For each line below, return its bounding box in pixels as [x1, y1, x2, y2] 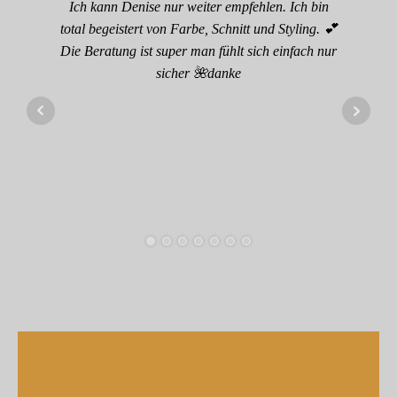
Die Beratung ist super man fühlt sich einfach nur [60, 43, 337, 59]
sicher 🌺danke [156, 66, 241, 82]
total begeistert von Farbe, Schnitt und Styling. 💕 [59, 21, 338, 37]
